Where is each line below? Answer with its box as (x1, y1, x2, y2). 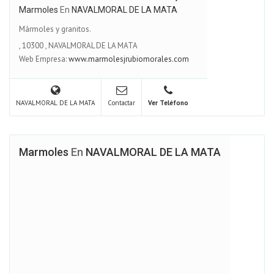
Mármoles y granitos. (19, 23, 91, 34)
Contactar (108, 98, 135, 107)
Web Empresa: (19, 53, 68, 64)
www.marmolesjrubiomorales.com (68, 53, 189, 64)
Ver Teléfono (148, 98, 188, 107)
